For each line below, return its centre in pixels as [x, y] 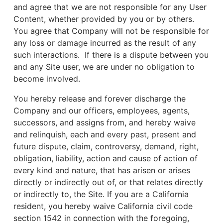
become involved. [47, 79]
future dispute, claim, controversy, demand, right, [106, 146]
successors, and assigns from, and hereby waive [105, 122]
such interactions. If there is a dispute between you [111, 55]
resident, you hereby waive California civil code [103, 206]
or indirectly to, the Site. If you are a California [101, 194]
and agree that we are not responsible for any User [110, 7]
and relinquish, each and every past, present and [105, 134]
